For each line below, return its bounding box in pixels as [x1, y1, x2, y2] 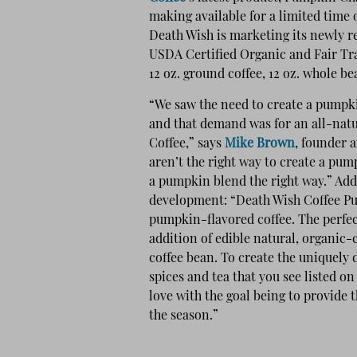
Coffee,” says [149, 137, 225, 151]
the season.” [149, 309, 218, 323]
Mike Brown [225, 137, 295, 151]
